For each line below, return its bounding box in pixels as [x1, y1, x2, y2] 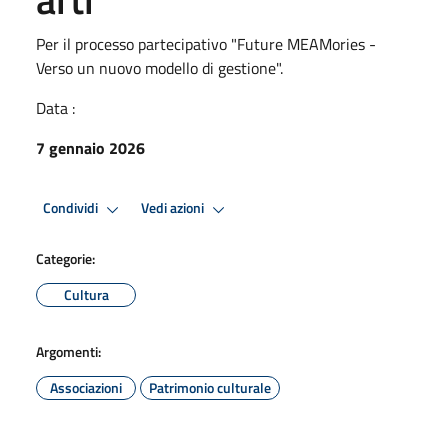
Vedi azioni [141, 197, 207, 220]
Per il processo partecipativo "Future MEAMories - [36, 31, 376, 56]
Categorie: [36, 247, 95, 269]
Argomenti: [36, 340, 101, 362]
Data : [36, 95, 75, 120]
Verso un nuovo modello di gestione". [36, 55, 283, 80]
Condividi [43, 197, 101, 220]
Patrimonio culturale [149, 376, 271, 398]
